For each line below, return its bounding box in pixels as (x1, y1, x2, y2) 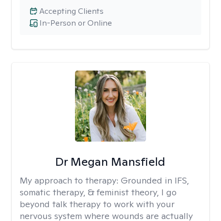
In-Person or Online (39, 18, 112, 28)
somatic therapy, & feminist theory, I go (20, 186, 177, 198)
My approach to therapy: (20, 175, 121, 186)
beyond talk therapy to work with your (20, 198, 175, 210)
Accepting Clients (39, 6, 104, 16)
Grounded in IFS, (121, 175, 189, 186)
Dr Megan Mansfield (55, 154, 166, 169)
